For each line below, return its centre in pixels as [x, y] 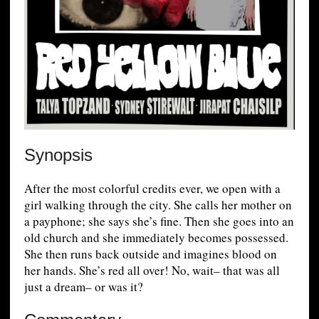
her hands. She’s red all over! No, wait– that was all [152, 271]
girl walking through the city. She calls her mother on [158, 205]
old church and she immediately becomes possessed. [156, 238]
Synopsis [58, 155]
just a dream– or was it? [83, 287]
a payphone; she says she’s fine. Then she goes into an [159, 221]
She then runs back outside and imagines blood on [150, 254]
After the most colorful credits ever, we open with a [152, 189]
